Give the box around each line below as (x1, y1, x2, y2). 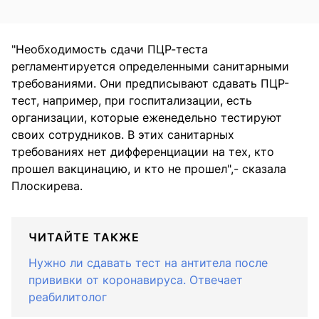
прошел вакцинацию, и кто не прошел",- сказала (11, 161, 286, 176)
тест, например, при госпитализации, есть (11, 93, 252, 108)
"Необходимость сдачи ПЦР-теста (11, 41, 208, 56)
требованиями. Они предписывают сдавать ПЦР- (11, 75, 289, 90)
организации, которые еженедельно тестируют (11, 110, 282, 125)
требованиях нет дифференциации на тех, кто (11, 144, 274, 159)
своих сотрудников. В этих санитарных (11, 127, 234, 142)
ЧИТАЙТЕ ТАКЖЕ (28, 229, 140, 244)
